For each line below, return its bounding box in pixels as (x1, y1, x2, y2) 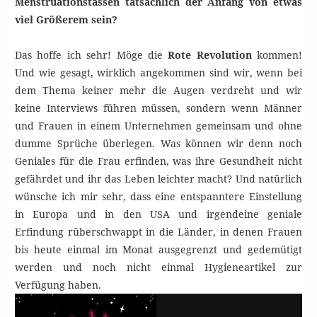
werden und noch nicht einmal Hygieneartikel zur (15, 260, 302, 275)
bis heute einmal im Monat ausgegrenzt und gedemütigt (15, 243, 302, 257)
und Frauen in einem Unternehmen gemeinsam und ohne (15, 119, 302, 133)
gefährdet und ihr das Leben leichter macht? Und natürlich (15, 172, 302, 186)
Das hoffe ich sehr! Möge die (15, 48, 168, 62)
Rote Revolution (168, 48, 252, 62)
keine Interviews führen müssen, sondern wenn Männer (15, 101, 302, 115)
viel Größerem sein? (15, 13, 117, 27)
